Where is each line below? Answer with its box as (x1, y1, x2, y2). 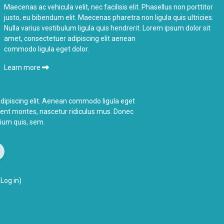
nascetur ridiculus (39, 107, 95, 116)
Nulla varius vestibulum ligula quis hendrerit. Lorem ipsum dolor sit (4, 24, 211, 32)
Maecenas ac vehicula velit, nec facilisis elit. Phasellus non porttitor (4, 3, 213, 11)
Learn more (4, 63, 42, 72)
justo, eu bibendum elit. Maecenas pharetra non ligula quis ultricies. (4, 13, 214, 22)
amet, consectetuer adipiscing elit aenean (4, 34, 136, 43)
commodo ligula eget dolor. (4, 45, 89, 53)
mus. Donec (94, 107, 133, 116)
